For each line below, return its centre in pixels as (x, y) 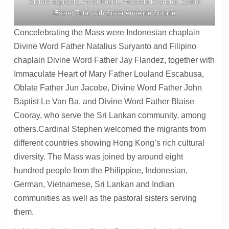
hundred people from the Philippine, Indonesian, (101, 171)
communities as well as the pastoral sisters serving (106, 198)
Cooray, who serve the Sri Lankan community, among (110, 116)
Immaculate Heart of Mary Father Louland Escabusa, (109, 74)
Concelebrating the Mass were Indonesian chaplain (107, 33)
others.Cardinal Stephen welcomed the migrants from (110, 129)
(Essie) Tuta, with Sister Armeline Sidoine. (114, 13)
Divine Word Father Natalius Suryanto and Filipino (105, 47)
